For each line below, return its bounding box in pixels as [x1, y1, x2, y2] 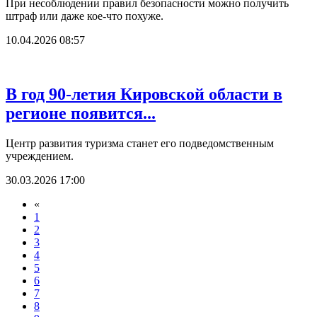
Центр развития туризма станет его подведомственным [6, 137, 274, 149]
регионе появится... [6, 104, 156, 123]
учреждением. [6, 150, 74, 162]
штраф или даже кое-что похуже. [6, 10, 163, 23]
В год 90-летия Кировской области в [6, 85, 282, 104]
